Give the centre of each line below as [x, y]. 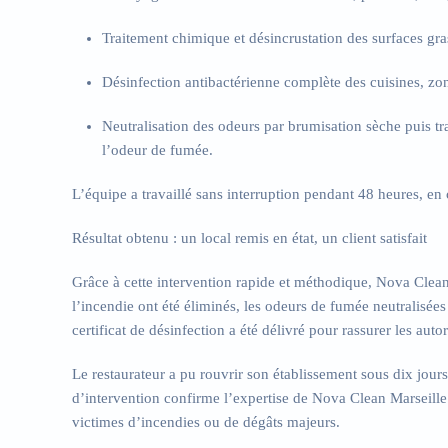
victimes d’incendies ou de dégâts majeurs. [206, 422]
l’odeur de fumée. [157, 150]
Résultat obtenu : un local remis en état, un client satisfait [249, 238]
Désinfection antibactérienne [191, 82]
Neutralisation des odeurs [181, 126]
